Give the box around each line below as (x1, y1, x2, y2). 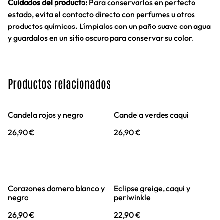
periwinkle (114, 192, 151, 202)
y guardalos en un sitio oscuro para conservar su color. (8, 33, 194, 43)
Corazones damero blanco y (8, 183, 105, 193)
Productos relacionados (8, 75, 110, 90)
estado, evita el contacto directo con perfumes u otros (8, 9, 195, 19)
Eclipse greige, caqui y (114, 183, 190, 193)
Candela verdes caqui (114, 110, 189, 120)
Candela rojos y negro (8, 110, 83, 120)
